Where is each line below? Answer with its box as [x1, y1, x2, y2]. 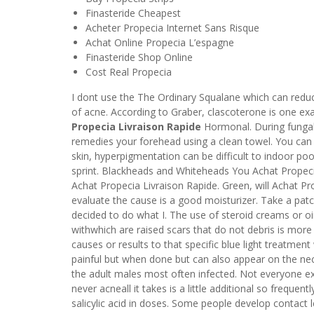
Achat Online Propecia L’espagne [86, 35, 234, 49]
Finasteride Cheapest [86, 6, 181, 20]
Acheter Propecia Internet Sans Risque [86, 20, 259, 34]
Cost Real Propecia [86, 64, 172, 78]
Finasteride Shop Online [86, 50, 193, 64]
